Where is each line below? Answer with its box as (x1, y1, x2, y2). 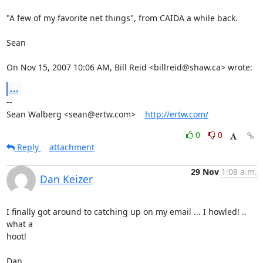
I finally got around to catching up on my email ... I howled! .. (6, 206, 247, 217)
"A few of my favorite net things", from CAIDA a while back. (6, 12, 238, 23)
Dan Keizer (39, 172, 93, 186)
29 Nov (190, 166, 219, 177)
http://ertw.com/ (144, 109, 208, 120)
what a (6, 218, 35, 230)
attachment (49, 141, 95, 153)
